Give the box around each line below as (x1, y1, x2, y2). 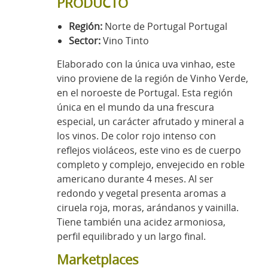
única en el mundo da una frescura (57, 100, 214, 114)
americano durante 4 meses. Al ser (57, 172, 214, 185)
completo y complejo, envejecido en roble (57, 157, 245, 171)
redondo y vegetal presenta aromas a (57, 186, 226, 200)
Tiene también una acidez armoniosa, (57, 215, 226, 229)
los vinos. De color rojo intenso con (57, 129, 216, 142)
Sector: (69, 33, 103, 47)
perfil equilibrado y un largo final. (57, 229, 206, 243)
